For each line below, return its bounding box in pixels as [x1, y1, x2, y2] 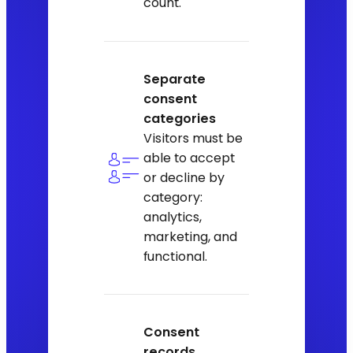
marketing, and [143, 227, 238, 246]
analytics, [143, 207, 203, 226]
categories [143, 109, 217, 128]
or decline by [143, 168, 225, 187]
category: [143, 188, 203, 206]
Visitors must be [143, 128, 243, 147]
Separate [143, 69, 206, 88]
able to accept [143, 148, 236, 167]
